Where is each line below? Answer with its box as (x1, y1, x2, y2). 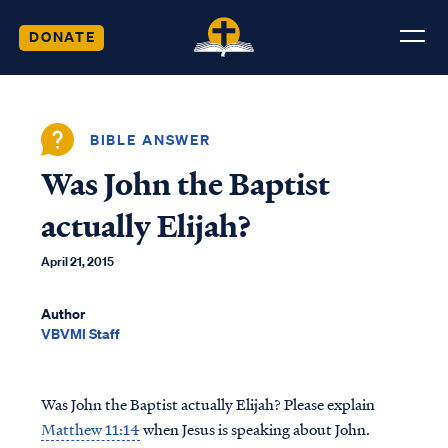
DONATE (28, 26, 96, 46)
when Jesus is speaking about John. (139, 418, 373, 440)
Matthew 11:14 (40, 418, 140, 440)
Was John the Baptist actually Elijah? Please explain (40, 393, 375, 415)
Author (40, 304, 85, 323)
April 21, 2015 (40, 253, 114, 270)
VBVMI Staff (40, 324, 120, 343)
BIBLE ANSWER (89, 129, 212, 149)
